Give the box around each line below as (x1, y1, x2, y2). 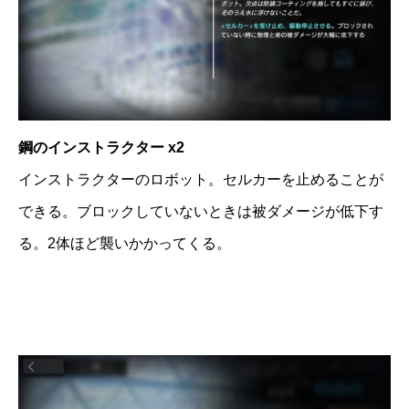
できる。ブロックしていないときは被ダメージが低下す (18, 203, 383, 219)
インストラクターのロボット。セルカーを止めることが (18, 171, 383, 187)
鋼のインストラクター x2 (18, 139, 184, 155)
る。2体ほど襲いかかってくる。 (18, 235, 231, 251)
